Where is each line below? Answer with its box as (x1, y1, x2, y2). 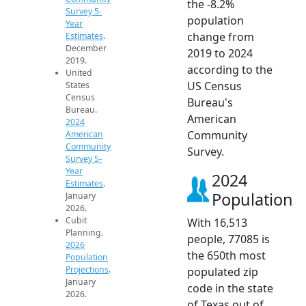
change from (187, 29, 254, 44)
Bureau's (187, 94, 233, 110)
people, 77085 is (187, 231, 270, 247)
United (66, 67, 92, 79)
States (66, 79, 89, 91)
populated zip (187, 264, 258, 279)
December (66, 42, 107, 54)
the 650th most (187, 247, 266, 263)
